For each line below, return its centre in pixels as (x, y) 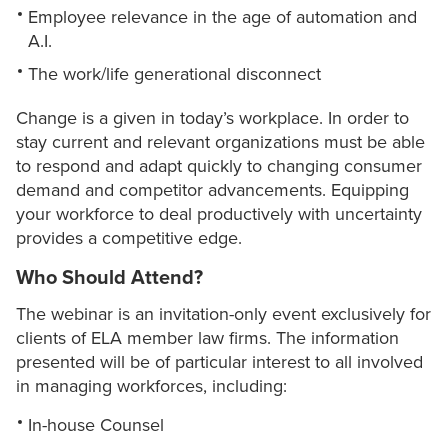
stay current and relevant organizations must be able (220, 142)
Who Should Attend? (109, 278)
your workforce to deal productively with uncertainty (219, 214)
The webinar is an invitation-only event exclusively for (223, 314)
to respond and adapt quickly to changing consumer (219, 166)
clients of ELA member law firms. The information (207, 338)
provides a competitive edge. (131, 238)
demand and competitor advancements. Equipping (212, 190)
